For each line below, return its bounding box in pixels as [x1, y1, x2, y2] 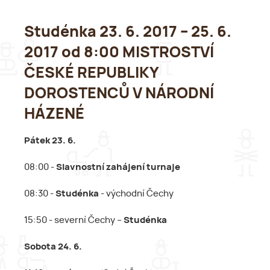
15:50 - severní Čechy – [24, 215, 124, 225]
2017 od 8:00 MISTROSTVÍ [24, 45, 214, 60]
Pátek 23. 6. [24, 136, 76, 145]
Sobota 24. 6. [24, 242, 82, 251]
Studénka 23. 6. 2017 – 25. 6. [24, 24, 231, 40]
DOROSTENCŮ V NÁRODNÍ [24, 86, 214, 101]
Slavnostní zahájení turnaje [56, 162, 180, 172]
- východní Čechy [99, 189, 174, 198]
